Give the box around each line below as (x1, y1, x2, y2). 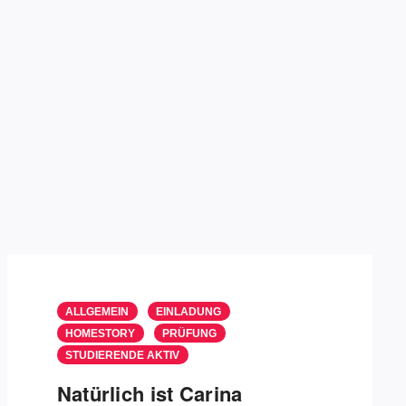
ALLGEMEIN (64, 305, 129, 318)
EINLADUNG (155, 305, 221, 318)
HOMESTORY (64, 327, 135, 340)
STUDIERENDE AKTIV (64, 349, 179, 362)
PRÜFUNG (161, 327, 217, 340)
